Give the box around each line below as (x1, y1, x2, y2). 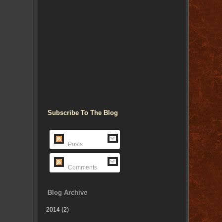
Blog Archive (47, 189, 87, 196)
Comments (66, 164, 97, 171)
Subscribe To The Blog (47, 109, 118, 116)
